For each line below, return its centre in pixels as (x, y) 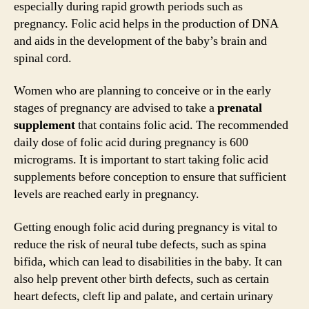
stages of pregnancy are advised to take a (116, 108)
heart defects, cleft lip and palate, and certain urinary (143, 296)
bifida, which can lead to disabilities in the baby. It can (148, 261)
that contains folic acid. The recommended (182, 125)
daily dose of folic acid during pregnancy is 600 (131, 142)
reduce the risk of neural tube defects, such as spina (140, 244)
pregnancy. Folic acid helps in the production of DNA (146, 23)
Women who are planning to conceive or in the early (142, 91)
